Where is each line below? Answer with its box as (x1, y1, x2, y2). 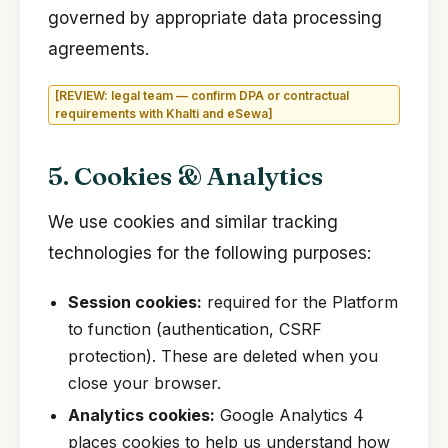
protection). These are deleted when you (68, 345, 378, 366)
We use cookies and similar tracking (48, 211, 338, 232)
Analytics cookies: (68, 405, 215, 426)
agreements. (48, 38, 149, 59)
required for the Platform (202, 291, 398, 312)
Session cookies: (68, 291, 202, 312)
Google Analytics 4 (215, 405, 364, 426)
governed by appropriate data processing (48, 7, 382, 28)
